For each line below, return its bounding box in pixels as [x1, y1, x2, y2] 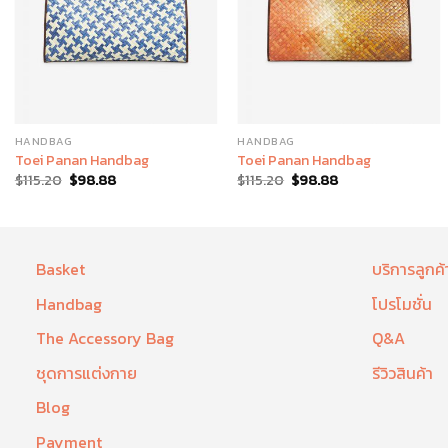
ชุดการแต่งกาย [35, 360, 137, 385]
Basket [35, 257, 85, 282]
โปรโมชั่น [371, 291, 432, 316]
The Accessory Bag [35, 326, 174, 351]
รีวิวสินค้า [371, 360, 433, 385]
